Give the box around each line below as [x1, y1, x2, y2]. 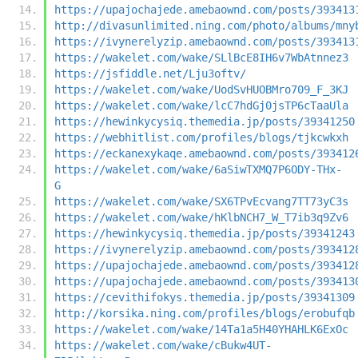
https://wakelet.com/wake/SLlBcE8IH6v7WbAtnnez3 [54, 50, 348, 64]
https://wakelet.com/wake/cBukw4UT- [54, 338, 272, 352]
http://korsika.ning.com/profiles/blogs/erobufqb [54, 306, 355, 320]
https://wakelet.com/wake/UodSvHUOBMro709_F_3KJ [54, 82, 348, 96]
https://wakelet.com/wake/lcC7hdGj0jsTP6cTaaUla [54, 98, 348, 112]
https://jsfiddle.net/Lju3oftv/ [54, 66, 246, 80]
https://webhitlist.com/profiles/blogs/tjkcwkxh [54, 130, 348, 144]
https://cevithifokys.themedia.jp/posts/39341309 [54, 290, 355, 304]
